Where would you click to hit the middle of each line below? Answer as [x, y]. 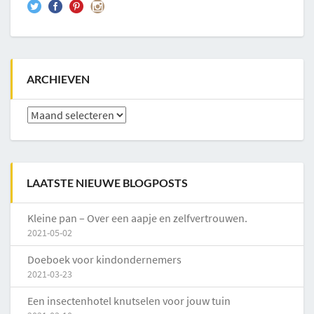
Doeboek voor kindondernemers [104, 260]
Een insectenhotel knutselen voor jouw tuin [129, 301]
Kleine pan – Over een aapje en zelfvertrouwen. [137, 218]
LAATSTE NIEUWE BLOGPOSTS [107, 183]
